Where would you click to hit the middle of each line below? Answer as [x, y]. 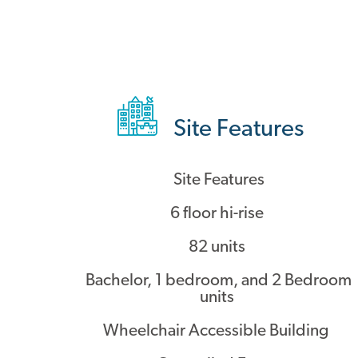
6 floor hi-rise [219, 214]
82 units [219, 247]
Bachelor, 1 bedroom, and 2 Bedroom [219, 281]
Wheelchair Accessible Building [219, 331]
